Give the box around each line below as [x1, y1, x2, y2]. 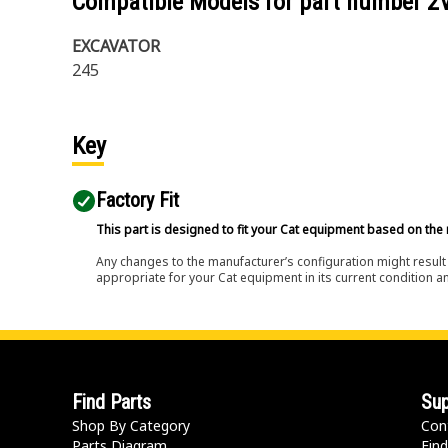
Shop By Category [72, 416, 190, 435]
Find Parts [72, 390, 151, 414]
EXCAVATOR [72, 35, 160, 57]
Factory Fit [96, 188, 179, 212]
